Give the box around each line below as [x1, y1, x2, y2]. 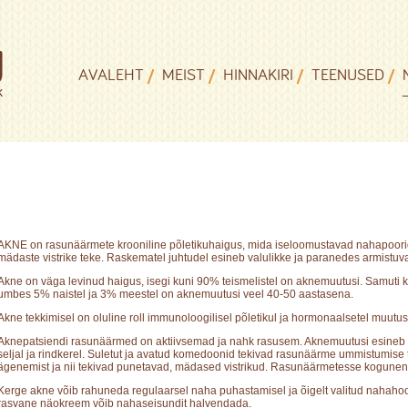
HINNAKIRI [223, 63, 293, 85]
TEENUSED [311, 63, 384, 85]
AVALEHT [78, 63, 144, 85]
